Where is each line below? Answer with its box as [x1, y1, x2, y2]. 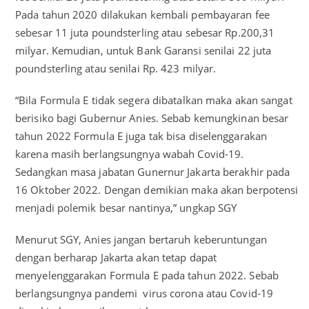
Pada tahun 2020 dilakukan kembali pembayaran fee [15, 8, 270, 21]
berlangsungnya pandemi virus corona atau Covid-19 [15, 286, 274, 300]
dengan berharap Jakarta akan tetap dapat [15, 250, 217, 264]
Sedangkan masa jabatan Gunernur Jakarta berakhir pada [15, 165, 290, 179]
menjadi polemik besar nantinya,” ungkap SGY [15, 201, 237, 215]
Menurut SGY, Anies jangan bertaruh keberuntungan [15, 232, 267, 246]
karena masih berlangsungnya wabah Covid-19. [15, 147, 244, 161]
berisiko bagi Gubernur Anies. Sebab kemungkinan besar [15, 111, 289, 125]
